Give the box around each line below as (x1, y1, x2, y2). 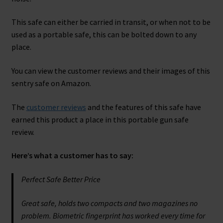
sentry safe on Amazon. (11, 78, 91, 89)
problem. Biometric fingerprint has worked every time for (21, 210, 205, 221)
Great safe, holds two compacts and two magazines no (21, 198, 198, 208)
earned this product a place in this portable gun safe (11, 114, 189, 124)
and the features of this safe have (86, 102, 201, 112)
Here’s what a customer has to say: (11, 150, 133, 161)
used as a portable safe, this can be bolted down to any (11, 29, 197, 40)
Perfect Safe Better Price (21, 174, 101, 185)
